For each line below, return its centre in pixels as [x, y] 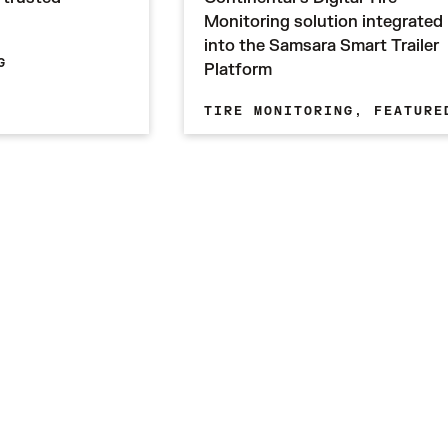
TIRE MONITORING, [289, 111]
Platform [238, 70]
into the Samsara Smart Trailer [322, 46]
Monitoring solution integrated [324, 22]
